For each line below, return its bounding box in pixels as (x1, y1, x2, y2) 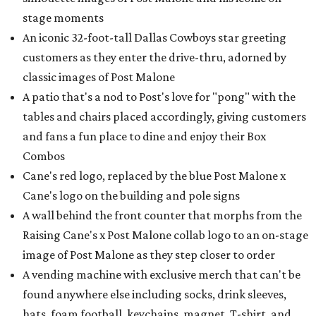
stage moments (23, 11, 104, 25)
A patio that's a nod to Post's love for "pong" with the (23, 90, 296, 104)
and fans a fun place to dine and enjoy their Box (23, 129, 266, 143)
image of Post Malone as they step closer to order (23, 248, 275, 262)
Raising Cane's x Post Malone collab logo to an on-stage (23, 228, 308, 242)
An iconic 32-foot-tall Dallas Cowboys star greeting (23, 30, 286, 44)
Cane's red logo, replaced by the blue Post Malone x (23, 169, 286, 183)
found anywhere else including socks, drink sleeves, (23, 287, 286, 301)
